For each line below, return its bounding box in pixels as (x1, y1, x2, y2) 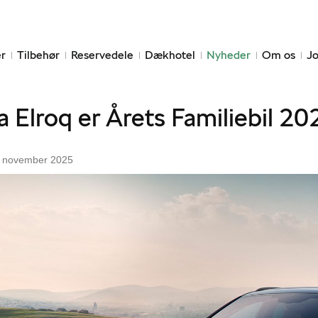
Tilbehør (17, 48, 60, 62)
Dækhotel (145, 48, 195, 62)
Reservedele (71, 48, 133, 62)
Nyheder (207, 48, 251, 62)
